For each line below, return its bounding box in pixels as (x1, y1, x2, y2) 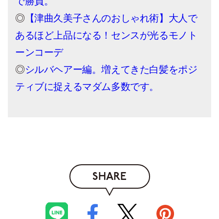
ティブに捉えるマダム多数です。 (15, 81, 159, 92)
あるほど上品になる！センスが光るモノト (15, 29, 197, 41)
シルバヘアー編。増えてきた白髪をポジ (24, 64, 197, 75)
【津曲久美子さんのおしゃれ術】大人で (24, 12, 197, 23)
